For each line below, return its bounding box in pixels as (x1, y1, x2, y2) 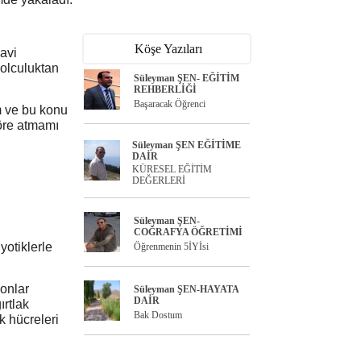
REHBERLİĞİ (134, 84, 197, 95)
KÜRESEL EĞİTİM (132, 164, 212, 175)
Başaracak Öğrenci (134, 98, 205, 110)
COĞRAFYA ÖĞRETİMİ (134, 226, 243, 238)
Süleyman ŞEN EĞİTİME (132, 139, 241, 151)
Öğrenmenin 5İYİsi (134, 241, 209, 252)
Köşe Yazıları (135, 42, 202, 56)
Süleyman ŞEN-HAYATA (134, 284, 239, 295)
